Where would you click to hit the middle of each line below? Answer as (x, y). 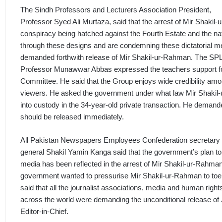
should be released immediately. (72, 117)
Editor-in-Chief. (44, 211)
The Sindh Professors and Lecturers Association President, (116, 10)
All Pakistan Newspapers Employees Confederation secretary (120, 140)
